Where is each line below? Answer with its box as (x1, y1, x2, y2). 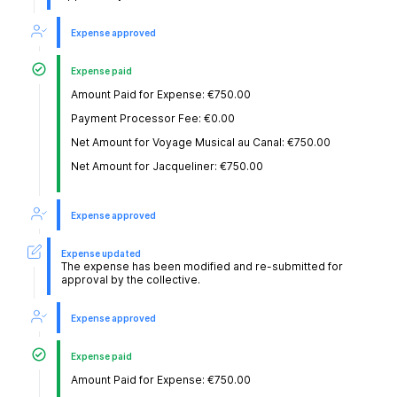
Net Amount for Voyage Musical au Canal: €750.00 (71, 136, 331, 150)
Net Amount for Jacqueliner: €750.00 (71, 160, 263, 174)
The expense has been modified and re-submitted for (61, 260, 344, 274)
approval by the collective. (61, 273, 201, 287)
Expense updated (61, 248, 142, 260)
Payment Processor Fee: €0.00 (71, 112, 235, 126)
